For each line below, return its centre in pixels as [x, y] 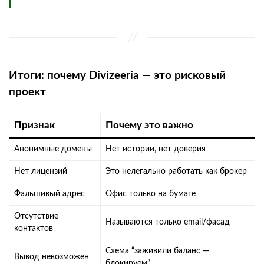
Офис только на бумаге [151, 194]
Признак [34, 125]
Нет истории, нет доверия [156, 149]
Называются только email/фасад [168, 222]
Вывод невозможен [52, 257]
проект [27, 92]
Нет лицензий [41, 171]
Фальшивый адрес [49, 194]
